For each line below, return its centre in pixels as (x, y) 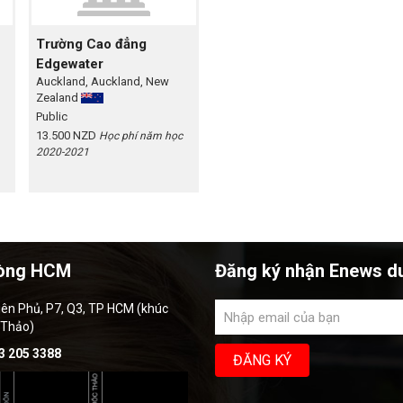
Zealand (58, 98)
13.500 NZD (67, 136)
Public (51, 117)
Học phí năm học (140, 136)
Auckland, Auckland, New (102, 82)
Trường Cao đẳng (91, 45)
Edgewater (69, 64)
